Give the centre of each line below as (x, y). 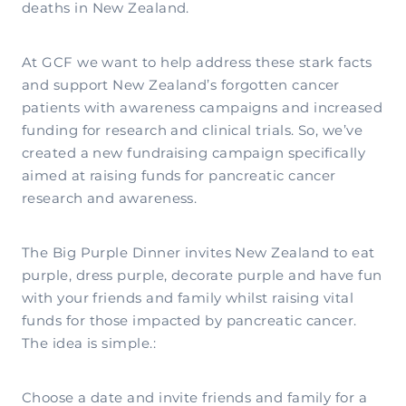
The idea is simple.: (89, 344)
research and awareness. (110, 199)
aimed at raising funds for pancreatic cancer (179, 177)
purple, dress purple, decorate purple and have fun (202, 276)
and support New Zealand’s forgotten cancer (181, 86)
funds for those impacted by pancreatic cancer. (189, 322)
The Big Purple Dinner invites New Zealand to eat (198, 254)
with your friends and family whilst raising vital (188, 299)
